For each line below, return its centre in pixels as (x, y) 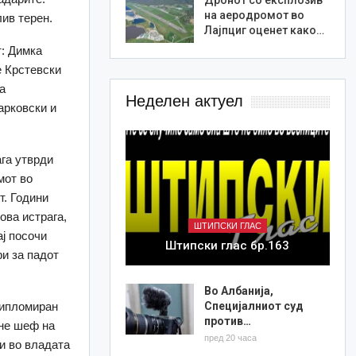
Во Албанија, (238, 290)
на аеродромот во (254, 15)
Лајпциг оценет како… (264, 30)
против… (227, 321)
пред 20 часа (230, 337)
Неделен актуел (184, 101)
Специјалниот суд (253, 306)
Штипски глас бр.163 (228, 245)
